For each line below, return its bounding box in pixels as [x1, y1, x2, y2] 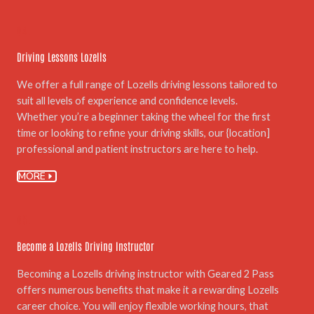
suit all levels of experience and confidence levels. [17, 94, 238, 107]
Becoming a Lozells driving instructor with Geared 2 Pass [17, 268, 274, 280]
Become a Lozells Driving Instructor [17, 239, 154, 253]
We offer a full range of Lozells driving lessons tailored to [17, 78, 278, 90]
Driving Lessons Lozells [17, 49, 107, 63]
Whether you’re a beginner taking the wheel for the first [17, 110, 271, 123]
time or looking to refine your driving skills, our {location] [17, 126, 270, 139]
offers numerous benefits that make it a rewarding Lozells [17, 284, 279, 296]
